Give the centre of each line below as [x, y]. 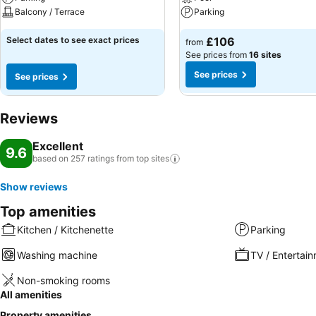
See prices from [217, 55]
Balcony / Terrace [50, 12]
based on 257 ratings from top [91, 158]
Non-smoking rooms [63, 280]
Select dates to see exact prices [73, 40]
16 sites [265, 55]
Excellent [58, 146]
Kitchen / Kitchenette [65, 229]
